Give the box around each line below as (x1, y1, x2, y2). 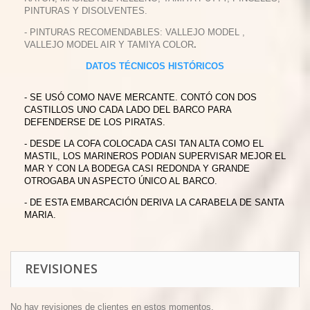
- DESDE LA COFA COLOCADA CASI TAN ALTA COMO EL (24, 138, 264, 149)
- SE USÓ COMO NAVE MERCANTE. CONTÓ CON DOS (24, 92, 257, 102)
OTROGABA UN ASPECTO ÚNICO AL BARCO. (24, 176, 217, 186)
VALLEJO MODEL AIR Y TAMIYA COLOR (24, 39, 194, 50)
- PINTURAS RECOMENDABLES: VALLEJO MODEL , (24, 27, 245, 37)
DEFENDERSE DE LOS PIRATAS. (24, 117, 165, 127)
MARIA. (24, 210, 56, 220)
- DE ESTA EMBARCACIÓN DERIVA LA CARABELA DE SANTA (24, 197, 284, 208)
